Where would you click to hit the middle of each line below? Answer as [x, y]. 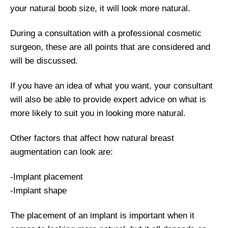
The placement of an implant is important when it [102, 216]
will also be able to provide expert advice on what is [108, 100]
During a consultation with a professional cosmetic [106, 34]
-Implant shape [38, 191]
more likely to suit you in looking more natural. [98, 113]
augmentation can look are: [62, 152]
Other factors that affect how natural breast [92, 138]
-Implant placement [47, 177]
